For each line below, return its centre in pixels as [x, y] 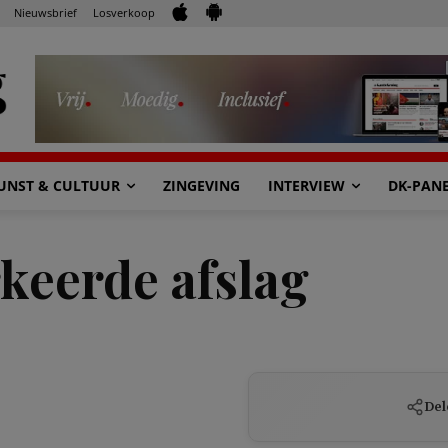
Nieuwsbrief [45, 12]
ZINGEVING [201, 185]
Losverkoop [124, 12]
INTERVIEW [306, 185]
